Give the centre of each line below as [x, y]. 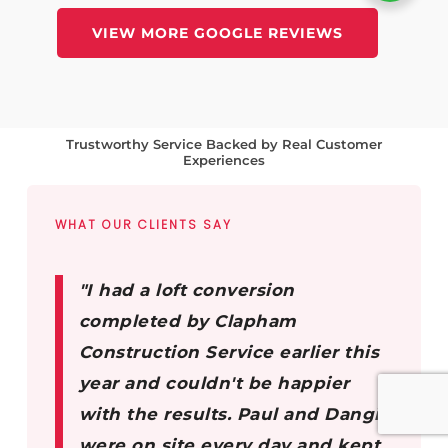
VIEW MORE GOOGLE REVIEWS [217, 33]
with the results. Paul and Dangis [234, 414]
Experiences [223, 161]
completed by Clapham [187, 321]
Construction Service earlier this [229, 352]
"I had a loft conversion [186, 290]
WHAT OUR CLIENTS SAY [143, 225]
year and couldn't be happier [214, 383]
